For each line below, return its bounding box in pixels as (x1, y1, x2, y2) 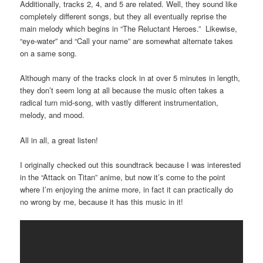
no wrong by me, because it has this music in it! (20, 195, 184, 207)
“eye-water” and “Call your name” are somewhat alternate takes (20, 35, 234, 47)
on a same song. (20, 48, 77, 59)
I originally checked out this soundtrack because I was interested (20, 159, 241, 170)
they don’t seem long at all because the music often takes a (20, 85, 224, 96)
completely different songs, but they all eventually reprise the (20, 11, 227, 22)
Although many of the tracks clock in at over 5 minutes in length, (20, 72, 241, 84)
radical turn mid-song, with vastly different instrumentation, (20, 97, 219, 109)
